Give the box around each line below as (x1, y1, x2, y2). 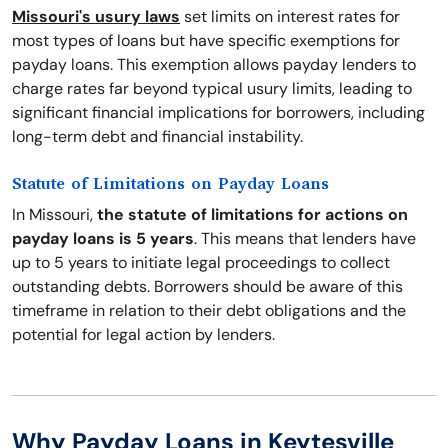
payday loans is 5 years (12, 228, 194, 249)
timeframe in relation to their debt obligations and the (12, 300, 406, 321)
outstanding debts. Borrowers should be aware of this (12, 276, 403, 297)
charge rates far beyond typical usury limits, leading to (12, 78, 412, 99)
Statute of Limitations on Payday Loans (12, 175, 329, 193)
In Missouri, (12, 204, 97, 225)
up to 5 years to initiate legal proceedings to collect (12, 252, 390, 273)
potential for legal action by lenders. (12, 324, 275, 345)
